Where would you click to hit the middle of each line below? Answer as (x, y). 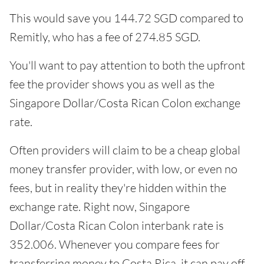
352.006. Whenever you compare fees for (115, 245)
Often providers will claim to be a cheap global (125, 150)
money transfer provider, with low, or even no (123, 169)
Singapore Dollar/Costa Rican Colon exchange (125, 103)
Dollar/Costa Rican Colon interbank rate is (117, 226)
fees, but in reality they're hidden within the (118, 188)
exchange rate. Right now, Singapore (100, 207)
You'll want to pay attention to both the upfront (127, 65)
